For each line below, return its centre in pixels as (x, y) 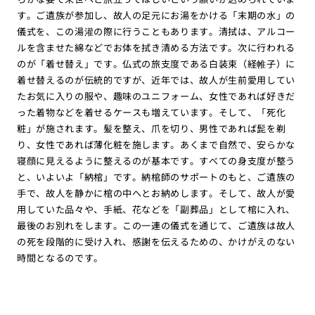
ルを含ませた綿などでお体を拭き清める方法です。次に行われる (156, 47)
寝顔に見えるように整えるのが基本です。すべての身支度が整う (156, 160)
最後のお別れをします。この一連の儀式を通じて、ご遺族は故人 (156, 225)
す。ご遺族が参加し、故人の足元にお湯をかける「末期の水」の (156, 15)
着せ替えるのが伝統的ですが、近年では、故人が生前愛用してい (156, 79)
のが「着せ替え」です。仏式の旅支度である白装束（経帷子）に (156, 63)
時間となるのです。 (60, 257)
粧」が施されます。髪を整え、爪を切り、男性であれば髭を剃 (151, 128)
